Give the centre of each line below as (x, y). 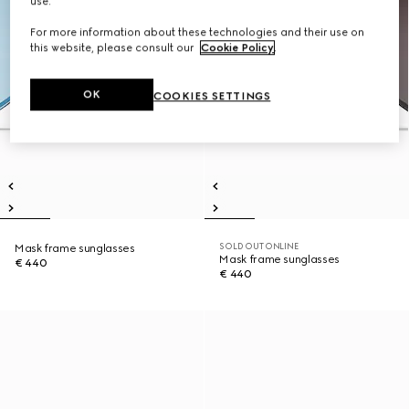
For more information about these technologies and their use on (198, 32)
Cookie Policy (238, 48)
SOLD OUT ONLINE (259, 246)
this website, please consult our (114, 48)
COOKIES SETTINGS (212, 96)
